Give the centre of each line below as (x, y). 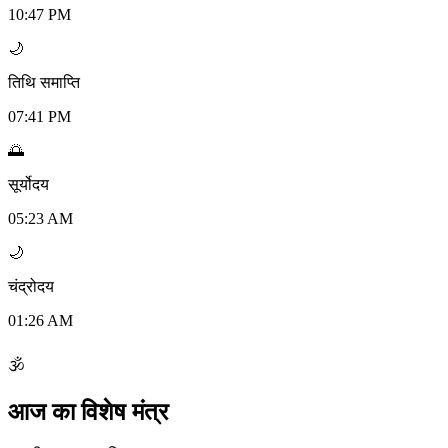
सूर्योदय (28, 185)
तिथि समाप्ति (44, 83)
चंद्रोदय (31, 287)
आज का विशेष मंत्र (88, 412)
